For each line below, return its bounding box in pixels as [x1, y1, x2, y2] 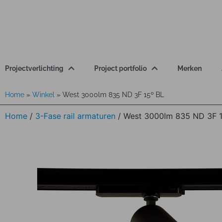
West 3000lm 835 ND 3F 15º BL [62, 91, 164, 99]
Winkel [32, 91, 55, 99]
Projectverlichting [5, 64, 63, 72]
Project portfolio [94, 64, 147, 72]
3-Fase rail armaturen [35, 111, 115, 121]
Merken [177, 64, 202, 72]
